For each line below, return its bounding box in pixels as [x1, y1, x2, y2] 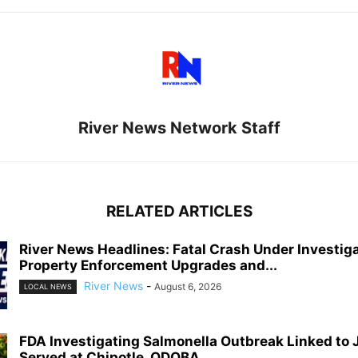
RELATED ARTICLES [105, 201, 253, 221]
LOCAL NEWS [24, 282, 72, 292]
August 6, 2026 [154, 280, 221, 292]
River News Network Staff [78, 117, 280, 137]
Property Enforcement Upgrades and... [19, 257, 277, 273]
